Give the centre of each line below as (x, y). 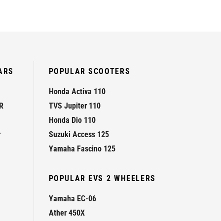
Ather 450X (67, 213)
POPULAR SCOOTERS (90, 72)
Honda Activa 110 (77, 92)
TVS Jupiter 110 (74, 106)
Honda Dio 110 (72, 120)
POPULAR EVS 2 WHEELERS (102, 179)
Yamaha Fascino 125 (82, 149)
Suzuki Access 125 (79, 135)
